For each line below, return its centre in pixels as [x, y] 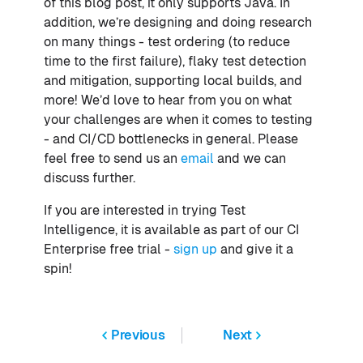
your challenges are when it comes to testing [178, 119]
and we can [250, 158]
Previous [138, 335]
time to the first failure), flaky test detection [175, 61]
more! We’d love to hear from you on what [168, 100]
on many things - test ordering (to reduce [167, 41]
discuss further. [90, 177]
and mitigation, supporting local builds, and [173, 80]
